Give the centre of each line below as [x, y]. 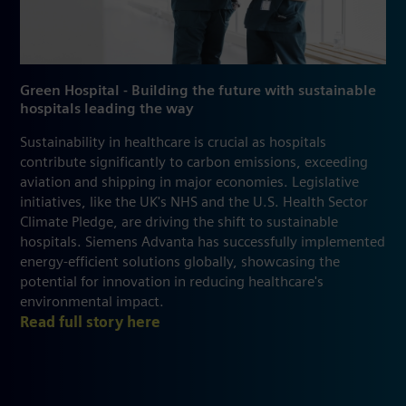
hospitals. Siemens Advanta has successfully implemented [203, 242]
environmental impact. [92, 302]
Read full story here [92, 323]
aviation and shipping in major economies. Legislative [189, 183]
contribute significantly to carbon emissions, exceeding [194, 163]
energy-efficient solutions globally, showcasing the [180, 262]
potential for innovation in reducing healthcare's [172, 282]
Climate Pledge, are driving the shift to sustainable [179, 222]
